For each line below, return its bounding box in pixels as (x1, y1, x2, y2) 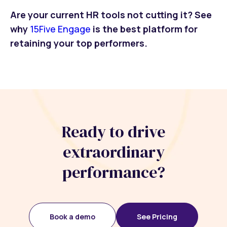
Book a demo (50, 211, 95, 221)
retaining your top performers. (10, 37, 147, 50)
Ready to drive (62, 120, 165, 143)
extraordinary (62, 140, 165, 163)
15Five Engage (30, 23, 91, 35)
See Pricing (137, 211, 177, 221)
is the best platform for (91, 23, 198, 35)
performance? (62, 161, 165, 183)
